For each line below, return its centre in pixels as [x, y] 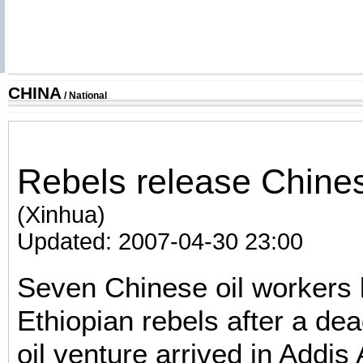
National [88, 96]
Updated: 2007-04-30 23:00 [160, 241]
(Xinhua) [61, 214]
